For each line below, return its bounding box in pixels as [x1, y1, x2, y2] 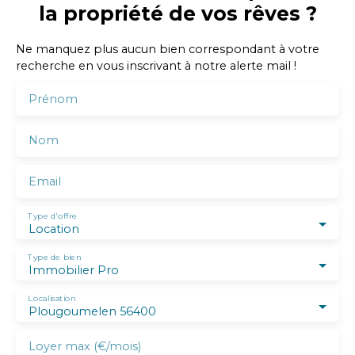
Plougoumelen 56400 [29, 304, 156, 319]
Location [29, 222, 79, 237]
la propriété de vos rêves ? [38, 2, 317, 26]
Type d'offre [28, 211, 77, 221]
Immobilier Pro [29, 263, 119, 278]
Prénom [29, 92, 78, 107]
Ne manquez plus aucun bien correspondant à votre [16, 42, 319, 57]
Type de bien [28, 252, 82, 262]
